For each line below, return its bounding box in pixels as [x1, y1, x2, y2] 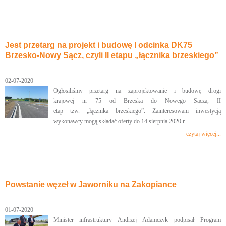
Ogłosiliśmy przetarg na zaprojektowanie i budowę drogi [53, 87, 221, 94]
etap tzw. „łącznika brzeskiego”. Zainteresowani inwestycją [53, 107, 221, 115]
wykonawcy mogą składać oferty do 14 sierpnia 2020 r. [53, 118, 187, 125]
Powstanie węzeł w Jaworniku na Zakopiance [5, 180, 177, 189]
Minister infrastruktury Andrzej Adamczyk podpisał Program [53, 216, 221, 223]
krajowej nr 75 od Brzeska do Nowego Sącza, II [53, 97, 221, 104]
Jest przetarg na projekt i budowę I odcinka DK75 [5, 41, 192, 49]
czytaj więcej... [186, 130, 221, 137]
